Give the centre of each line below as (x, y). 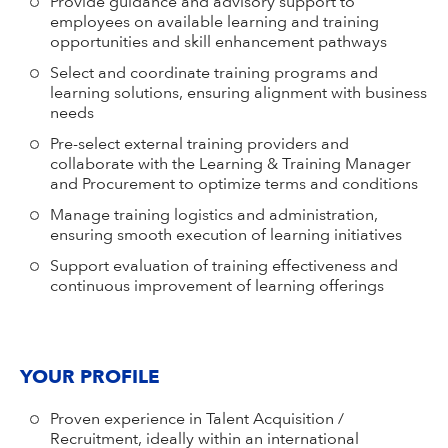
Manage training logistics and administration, (214, 216)
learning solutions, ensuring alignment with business (239, 94)
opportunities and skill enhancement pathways (219, 43)
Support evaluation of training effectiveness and (224, 267)
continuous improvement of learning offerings (217, 287)
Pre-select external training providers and (200, 145)
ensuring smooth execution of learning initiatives (226, 236)
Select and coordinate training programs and (214, 74)
